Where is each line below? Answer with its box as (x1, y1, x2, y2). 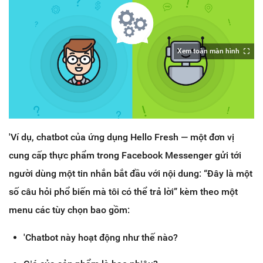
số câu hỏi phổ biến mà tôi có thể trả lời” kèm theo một (9, 186, 238, 198)
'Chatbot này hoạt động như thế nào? (23, 232, 178, 244)
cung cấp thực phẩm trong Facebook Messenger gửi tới (9, 150, 241, 161)
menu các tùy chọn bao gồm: (9, 204, 130, 216)
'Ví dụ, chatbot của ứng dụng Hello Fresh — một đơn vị (9, 131, 234, 143)
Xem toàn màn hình (177, 46, 240, 55)
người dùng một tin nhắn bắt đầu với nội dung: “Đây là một (9, 168, 252, 180)
